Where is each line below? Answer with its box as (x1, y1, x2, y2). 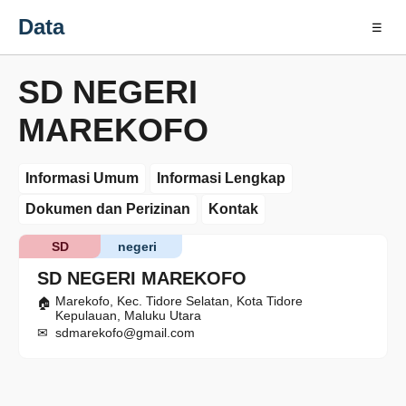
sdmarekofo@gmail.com (55, 325, 195, 340)
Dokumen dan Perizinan (25, 201, 190, 217)
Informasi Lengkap (157, 170, 285, 186)
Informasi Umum (25, 170, 139, 186)
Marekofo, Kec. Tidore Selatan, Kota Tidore (55, 294, 303, 308)
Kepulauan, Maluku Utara (55, 308, 201, 323)
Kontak (208, 201, 258, 217)
